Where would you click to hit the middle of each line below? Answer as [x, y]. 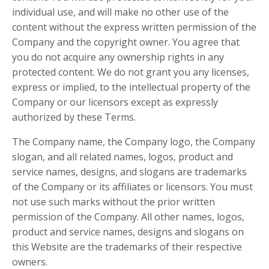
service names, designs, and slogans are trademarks [129, 172]
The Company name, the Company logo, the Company [134, 142]
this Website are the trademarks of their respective [127, 247]
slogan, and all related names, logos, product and [122, 157]
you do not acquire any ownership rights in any [118, 57]
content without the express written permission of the [134, 27]
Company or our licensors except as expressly [115, 102]
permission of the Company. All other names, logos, [128, 217]
